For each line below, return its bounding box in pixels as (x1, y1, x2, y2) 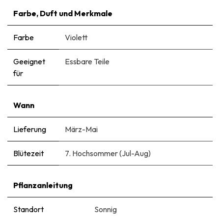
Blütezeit (13, 148, 44, 158)
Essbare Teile (65, 56, 110, 66)
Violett (65, 32, 87, 42)
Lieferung (13, 124, 46, 134)
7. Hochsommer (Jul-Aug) (65, 148, 151, 158)
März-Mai (65, 124, 98, 134)
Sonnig (94, 204, 117, 214)
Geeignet (13, 56, 45, 66)
